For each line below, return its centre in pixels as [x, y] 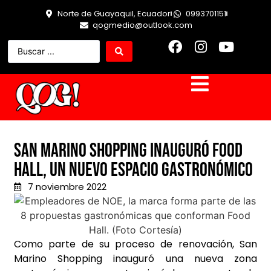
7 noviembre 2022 [67, 187]
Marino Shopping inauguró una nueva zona [135, 259]
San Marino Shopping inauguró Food [128, 151]
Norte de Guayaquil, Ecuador [114, 14]
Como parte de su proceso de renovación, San [135, 244]
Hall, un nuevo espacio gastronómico [133, 171]
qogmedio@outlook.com [142, 25]
